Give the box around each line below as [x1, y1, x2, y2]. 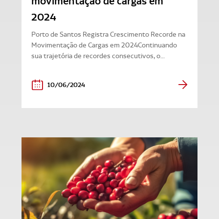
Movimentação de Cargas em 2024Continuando [31, 41, 177, 49]
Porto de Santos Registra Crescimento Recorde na [31, 30, 185, 39]
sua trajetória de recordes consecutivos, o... [31, 51, 165, 60]
